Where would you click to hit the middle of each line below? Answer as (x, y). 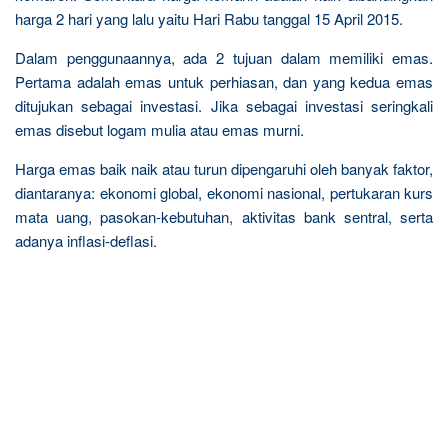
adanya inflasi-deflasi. (86, 240)
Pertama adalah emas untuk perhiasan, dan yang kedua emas (224, 81)
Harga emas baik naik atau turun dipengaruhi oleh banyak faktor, (224, 168)
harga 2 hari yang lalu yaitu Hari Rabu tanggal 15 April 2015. (209, 18)
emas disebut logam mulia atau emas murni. (159, 129)
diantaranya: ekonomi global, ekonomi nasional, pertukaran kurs (224, 192)
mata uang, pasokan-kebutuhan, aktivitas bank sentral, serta (224, 216)
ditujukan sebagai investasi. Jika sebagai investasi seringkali (224, 105)
